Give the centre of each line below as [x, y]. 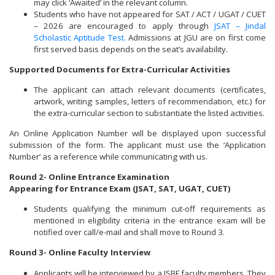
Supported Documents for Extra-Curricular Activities [120, 70]
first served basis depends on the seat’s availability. [131, 49]
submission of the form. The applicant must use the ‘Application [137, 145]
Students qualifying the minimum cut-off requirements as [150, 209]
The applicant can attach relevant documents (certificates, [150, 90]
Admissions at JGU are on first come [196, 37]
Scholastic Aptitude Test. [80, 37]
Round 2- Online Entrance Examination [89, 177]
